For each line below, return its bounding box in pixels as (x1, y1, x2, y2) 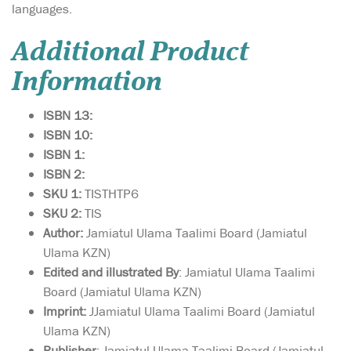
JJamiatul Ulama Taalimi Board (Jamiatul (89, 302, 315, 320)
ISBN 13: (43, 107, 92, 125)
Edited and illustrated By (43, 263, 179, 281)
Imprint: (43, 302, 89, 320)
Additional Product (12, 39, 248, 67)
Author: (43, 224, 86, 242)
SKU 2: (43, 204, 81, 223)
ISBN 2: (43, 165, 85, 183)
